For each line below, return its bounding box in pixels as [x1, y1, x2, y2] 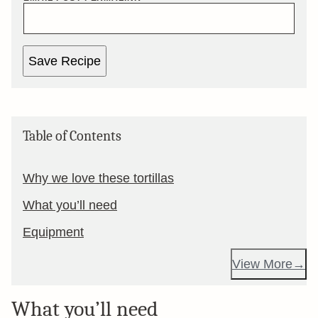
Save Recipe [28, 54, 101, 68]
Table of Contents [23, 128, 121, 144]
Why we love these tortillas [23, 171, 174, 185]
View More [232, 257, 292, 271]
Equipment [23, 225, 84, 239]
